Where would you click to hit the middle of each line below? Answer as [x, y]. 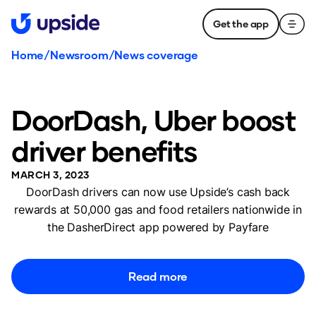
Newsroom [79, 55]
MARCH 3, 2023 [50, 175]
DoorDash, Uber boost [153, 119]
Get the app [241, 24]
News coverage [156, 55]
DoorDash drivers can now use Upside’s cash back [158, 192]
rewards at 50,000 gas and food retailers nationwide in [158, 209]
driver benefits [104, 150]
